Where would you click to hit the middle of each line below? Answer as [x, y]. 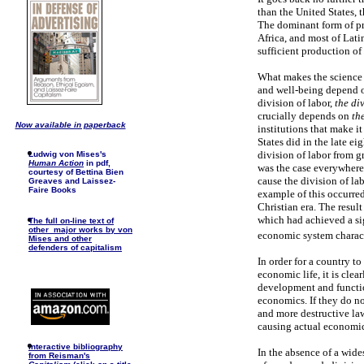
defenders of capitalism [75, 247]
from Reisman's [59, 355]
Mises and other [60, 238]
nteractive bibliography [77, 347]
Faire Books [52, 190]
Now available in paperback [70, 125]
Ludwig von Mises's [67, 154]
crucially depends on [305, 115]
